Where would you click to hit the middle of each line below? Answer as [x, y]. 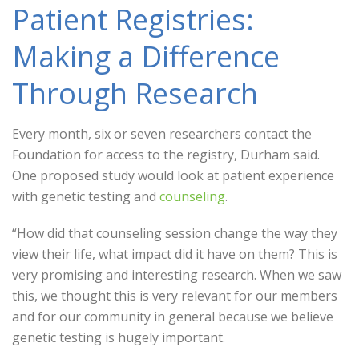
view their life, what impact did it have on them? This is [175, 254]
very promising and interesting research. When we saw [177, 275]
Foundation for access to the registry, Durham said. [166, 155]
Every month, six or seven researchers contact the [162, 134]
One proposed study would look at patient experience [173, 175]
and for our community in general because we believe [173, 317]
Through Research [135, 93]
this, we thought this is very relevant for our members [175, 296]
